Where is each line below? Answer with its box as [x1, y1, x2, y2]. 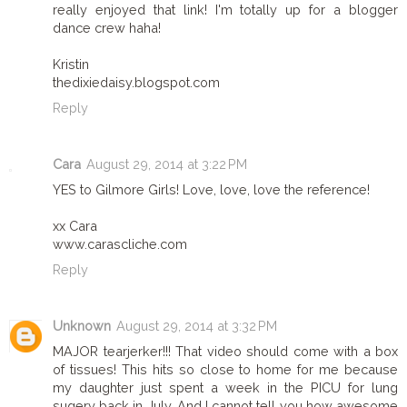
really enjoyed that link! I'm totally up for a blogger [53, 2, 398, 18]
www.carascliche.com [53, 236, 187, 253]
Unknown [53, 318, 111, 334]
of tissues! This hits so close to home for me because [53, 362, 398, 378]
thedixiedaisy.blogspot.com [53, 74, 220, 91]
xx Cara [53, 218, 97, 234]
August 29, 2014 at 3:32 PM [116, 318, 277, 334]
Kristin [53, 56, 89, 73]
